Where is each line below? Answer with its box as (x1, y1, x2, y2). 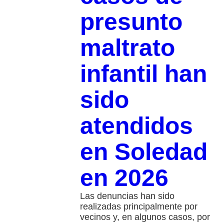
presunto (79, 8, 182, 35)
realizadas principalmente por (79, 201, 197, 211)
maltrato (79, 34, 175, 61)
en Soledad (79, 138, 207, 165)
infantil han (79, 60, 207, 87)
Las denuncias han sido (79, 190, 174, 201)
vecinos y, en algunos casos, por (79, 211, 210, 222)
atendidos (79, 112, 193, 139)
